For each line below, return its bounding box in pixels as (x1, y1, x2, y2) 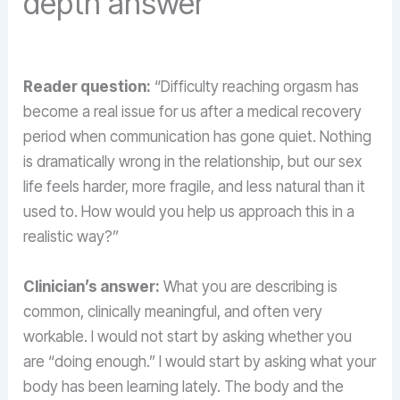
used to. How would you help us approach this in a (23, 203, 355, 221)
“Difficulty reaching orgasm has (151, 78, 360, 96)
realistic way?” (23, 228, 120, 246)
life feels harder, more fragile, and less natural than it (23, 178, 366, 196)
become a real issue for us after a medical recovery (23, 103, 362, 121)
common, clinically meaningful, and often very (23, 302, 323, 321)
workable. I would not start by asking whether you (23, 327, 353, 346)
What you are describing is (160, 277, 338, 296)
